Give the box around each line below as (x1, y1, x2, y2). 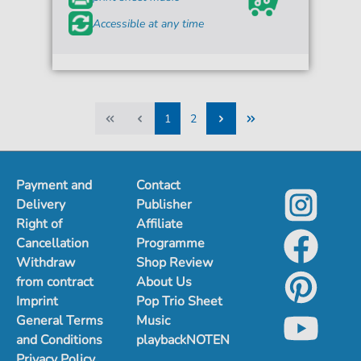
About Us (136, 273, 193, 292)
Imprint (16, 293, 58, 311)
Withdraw (16, 254, 75, 272)
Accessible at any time (93, 15, 205, 31)
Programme (136, 234, 205, 253)
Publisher (136, 196, 193, 214)
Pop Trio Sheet (136, 293, 223, 311)
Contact (136, 176, 181, 195)
